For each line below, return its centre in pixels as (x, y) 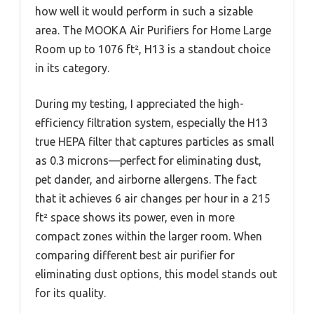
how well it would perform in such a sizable (144, 12)
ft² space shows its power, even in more (135, 218)
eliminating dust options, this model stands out (156, 274)
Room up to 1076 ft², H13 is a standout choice (153, 49)
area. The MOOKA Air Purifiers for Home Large (153, 30)
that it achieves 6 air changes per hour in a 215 (153, 199)
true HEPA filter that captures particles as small (155, 142)
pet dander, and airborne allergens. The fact (146, 180)
